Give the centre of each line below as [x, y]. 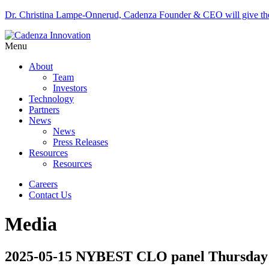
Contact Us [50, 195]
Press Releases [80, 142]
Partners [44, 110]
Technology [51, 99]
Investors [70, 88]
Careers [43, 184]
